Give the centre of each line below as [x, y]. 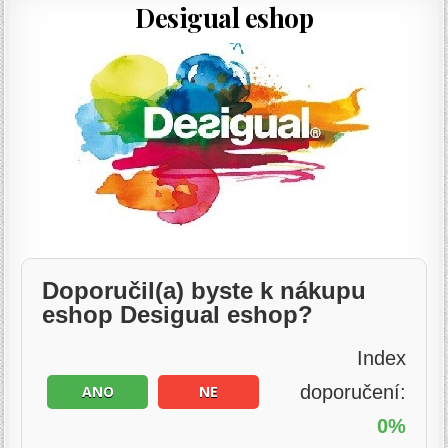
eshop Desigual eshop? [178, 314]
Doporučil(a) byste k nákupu [204, 290]
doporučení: [352, 392]
